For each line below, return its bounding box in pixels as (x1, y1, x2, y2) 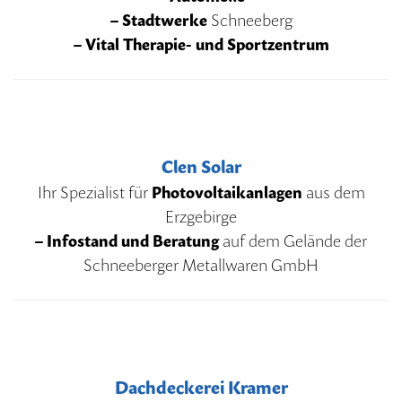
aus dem (301, 182, 365, 202)
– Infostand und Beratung (35, 231, 223, 250)
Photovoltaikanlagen (151, 182, 302, 202)
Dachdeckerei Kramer (114, 376, 288, 398)
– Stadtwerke (109, 10, 207, 30)
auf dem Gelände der (223, 231, 367, 250)
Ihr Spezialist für (37, 182, 152, 202)
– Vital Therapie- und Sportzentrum (73, 34, 329, 54)
